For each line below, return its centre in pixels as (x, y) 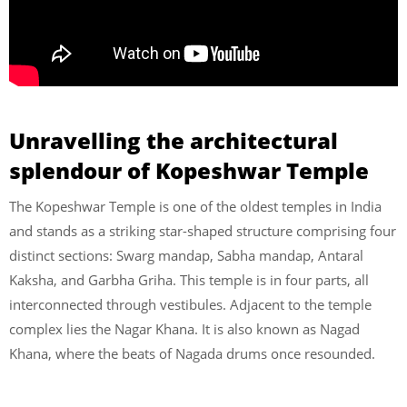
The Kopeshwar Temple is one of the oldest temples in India (195, 207)
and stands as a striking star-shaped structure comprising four (203, 231)
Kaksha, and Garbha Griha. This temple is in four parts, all (189, 280)
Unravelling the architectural (174, 141)
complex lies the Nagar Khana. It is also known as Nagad (184, 329)
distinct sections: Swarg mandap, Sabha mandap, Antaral (186, 256)
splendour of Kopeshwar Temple (189, 171)
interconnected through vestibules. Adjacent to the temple (190, 305)
